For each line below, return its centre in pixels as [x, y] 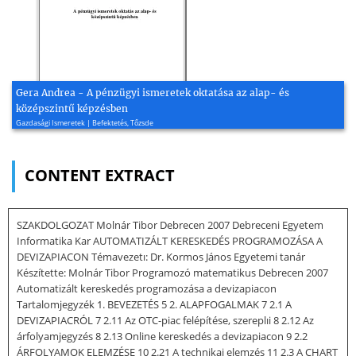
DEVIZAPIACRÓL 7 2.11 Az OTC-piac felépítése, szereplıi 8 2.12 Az [165, 320]
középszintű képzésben [72, 108]
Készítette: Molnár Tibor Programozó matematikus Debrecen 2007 [172, 272]
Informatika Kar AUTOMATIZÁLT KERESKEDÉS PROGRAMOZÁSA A [170, 240]
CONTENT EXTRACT [100, 175]
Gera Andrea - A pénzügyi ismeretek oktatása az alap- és [153, 92]
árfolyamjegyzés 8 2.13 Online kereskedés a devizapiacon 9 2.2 [162, 336]
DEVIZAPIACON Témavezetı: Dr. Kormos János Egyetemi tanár [161, 256]
